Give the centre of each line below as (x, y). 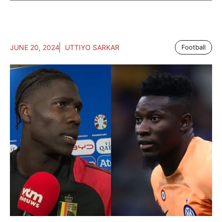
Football (194, 47)
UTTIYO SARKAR (92, 48)
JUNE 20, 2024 (35, 48)
